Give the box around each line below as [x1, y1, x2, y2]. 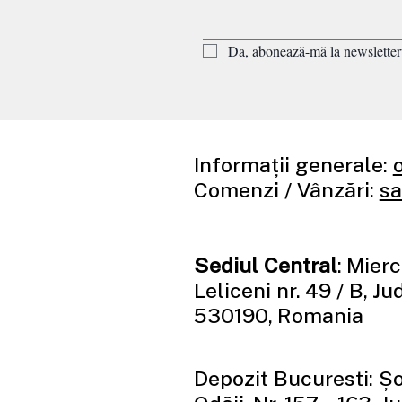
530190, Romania [193, 301, 363, 328]
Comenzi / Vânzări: [193, 176, 380, 202]
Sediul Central [193, 251, 337, 277]
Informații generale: [193, 151, 393, 177]
